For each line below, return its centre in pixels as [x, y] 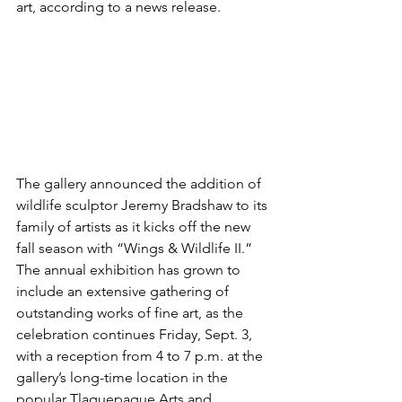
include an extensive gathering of [124, 291]
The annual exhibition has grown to [130, 269]
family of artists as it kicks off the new [135, 226]
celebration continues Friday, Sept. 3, [136, 334]
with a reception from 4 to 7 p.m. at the [141, 355]
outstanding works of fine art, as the [131, 312]
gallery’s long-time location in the [124, 377]
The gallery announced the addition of [140, 183]
